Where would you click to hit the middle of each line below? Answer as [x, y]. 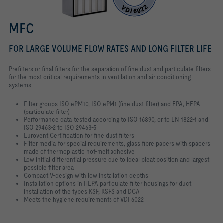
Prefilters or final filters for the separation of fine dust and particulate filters [110, 68]
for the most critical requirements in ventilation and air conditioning [100, 76]
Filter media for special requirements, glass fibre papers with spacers [117, 143]
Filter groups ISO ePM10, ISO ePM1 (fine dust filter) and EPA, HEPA [112, 103]
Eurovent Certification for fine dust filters [79, 135]
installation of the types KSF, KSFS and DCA [82, 191]
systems [20, 84]
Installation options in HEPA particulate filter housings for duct [108, 183]
